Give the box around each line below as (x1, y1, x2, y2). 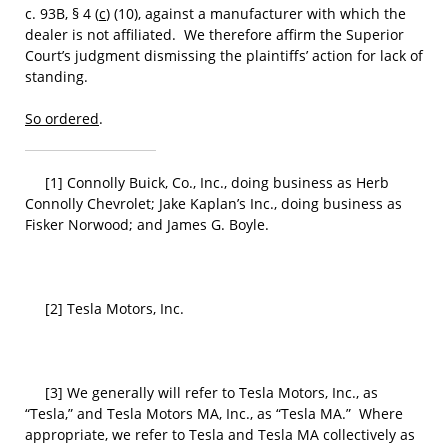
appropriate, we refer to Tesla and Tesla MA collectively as (25, 425, 415, 444)
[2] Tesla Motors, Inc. (25, 299, 184, 318)
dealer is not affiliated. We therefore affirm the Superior (25, 25, 404, 44)
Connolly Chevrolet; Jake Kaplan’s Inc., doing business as (25, 194, 402, 213)
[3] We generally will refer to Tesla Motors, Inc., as (25, 383, 378, 402)
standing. (25, 67, 88, 86)
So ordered (25, 109, 99, 128)
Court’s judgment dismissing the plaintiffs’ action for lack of (25, 46, 423, 65)
